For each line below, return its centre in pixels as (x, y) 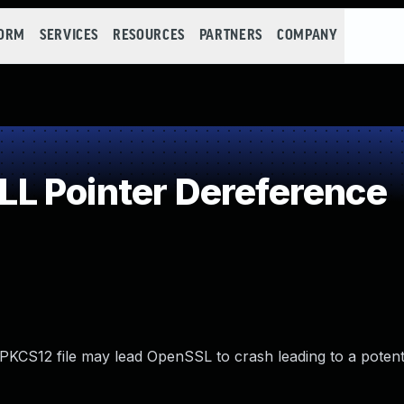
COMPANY (307, 36)
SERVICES (69, 36)
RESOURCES (149, 36)
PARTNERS (230, 36)
